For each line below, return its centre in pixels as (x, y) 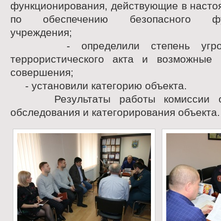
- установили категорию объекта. (99, 86)
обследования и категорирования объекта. (115, 112)
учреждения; (41, 32)
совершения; (42, 72)
